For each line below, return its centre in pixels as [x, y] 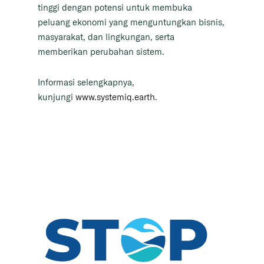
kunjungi [57, 97]
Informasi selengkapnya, [86, 82]
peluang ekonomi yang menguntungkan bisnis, [131, 22]
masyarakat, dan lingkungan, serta [106, 37]
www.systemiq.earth [115, 97]
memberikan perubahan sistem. [101, 52]
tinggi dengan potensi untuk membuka [115, 8]
